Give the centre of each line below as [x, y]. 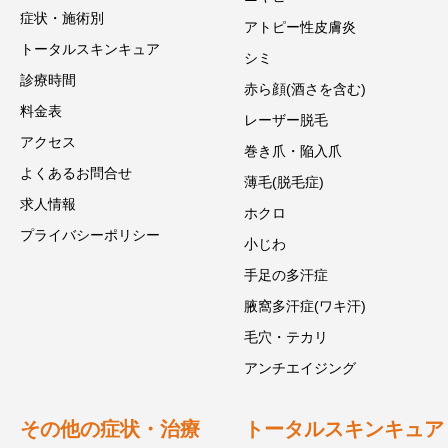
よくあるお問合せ [76, 173]
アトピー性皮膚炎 [300, 27]
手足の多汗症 [286, 275]
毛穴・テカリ [286, 337]
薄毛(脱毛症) [284, 182]
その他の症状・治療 [110, 429]
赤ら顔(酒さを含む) [305, 89]
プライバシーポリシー [90, 235]
